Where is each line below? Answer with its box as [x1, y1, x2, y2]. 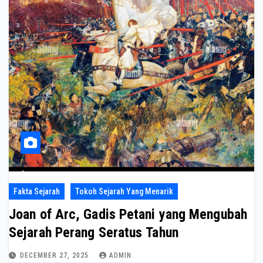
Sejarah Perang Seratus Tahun [9, 224, 178, 241]
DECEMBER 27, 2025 [20, 251, 91, 260]
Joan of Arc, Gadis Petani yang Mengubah [9, 206, 247, 223]
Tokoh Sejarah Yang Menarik [75, 187, 173, 197]
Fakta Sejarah [14, 187, 60, 197]
